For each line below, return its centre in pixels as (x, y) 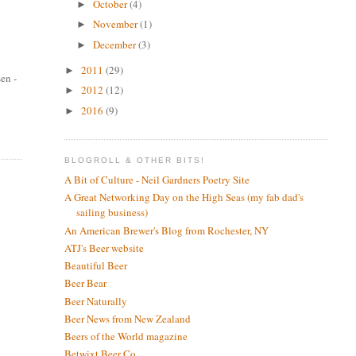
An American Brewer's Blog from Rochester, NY (166, 230)
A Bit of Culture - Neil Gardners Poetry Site (157, 180)
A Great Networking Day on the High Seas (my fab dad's (184, 197)
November (117, 24)
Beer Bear (85, 283)
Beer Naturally (95, 301)
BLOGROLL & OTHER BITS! (135, 161)
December (116, 44)
